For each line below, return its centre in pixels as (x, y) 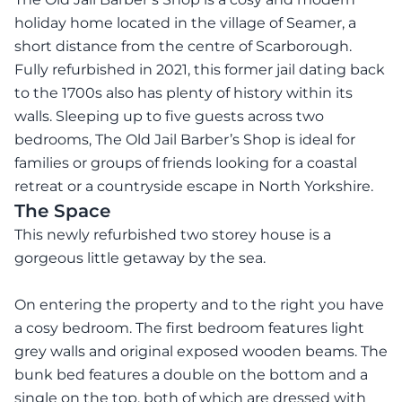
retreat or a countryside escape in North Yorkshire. (194, 187)
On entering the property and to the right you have (199, 305)
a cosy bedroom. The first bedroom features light (189, 328)
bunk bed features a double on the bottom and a (191, 375)
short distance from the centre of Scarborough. (183, 47)
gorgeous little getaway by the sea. (140, 258)
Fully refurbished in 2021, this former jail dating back (200, 70)
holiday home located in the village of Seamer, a (185, 23)
